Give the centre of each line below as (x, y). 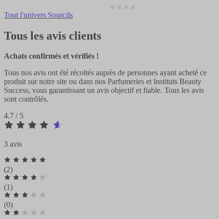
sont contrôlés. (26, 99)
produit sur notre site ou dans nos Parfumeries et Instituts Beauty (103, 82)
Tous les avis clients (53, 35)
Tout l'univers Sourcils (38, 15)
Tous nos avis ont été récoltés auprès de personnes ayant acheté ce (105, 73)
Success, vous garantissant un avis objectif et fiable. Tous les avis (104, 90)
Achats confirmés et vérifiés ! (51, 56)
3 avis (13, 144)
